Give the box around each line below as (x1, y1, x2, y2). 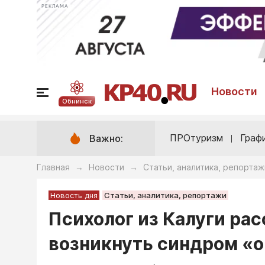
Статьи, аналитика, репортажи (104, 190, 227, 201)
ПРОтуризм (170, 132, 223, 144)
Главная (37, 162, 70, 173)
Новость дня (50, 190, 98, 201)
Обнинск (62, 96, 92, 105)
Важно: (89, 132, 123, 145)
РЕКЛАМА (41, 3, 69, 9)
